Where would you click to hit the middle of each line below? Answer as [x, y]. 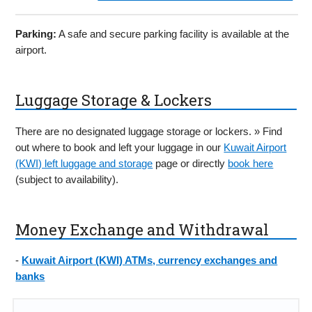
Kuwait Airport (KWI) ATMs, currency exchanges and [150, 260]
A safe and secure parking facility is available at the [173, 34]
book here [251, 163]
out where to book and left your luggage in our [120, 147]
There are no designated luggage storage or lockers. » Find [149, 131]
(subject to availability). [67, 179]
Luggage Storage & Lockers [114, 100]
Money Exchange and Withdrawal [142, 229]
